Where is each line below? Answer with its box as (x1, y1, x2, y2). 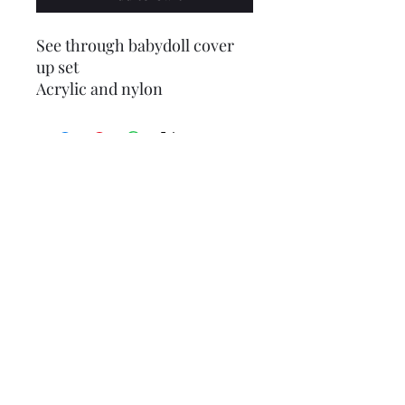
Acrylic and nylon (36, 78, 163, 99)
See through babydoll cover (36, 34, 234, 56)
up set (36, 56, 79, 78)
